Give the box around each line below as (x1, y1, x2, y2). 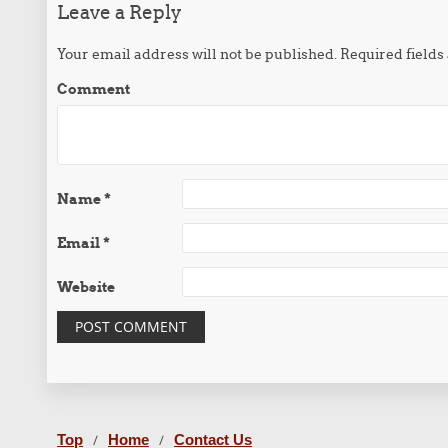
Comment (57, 80, 131, 98)
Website (57, 278, 116, 296)
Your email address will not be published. (57, 45, 338, 63)
